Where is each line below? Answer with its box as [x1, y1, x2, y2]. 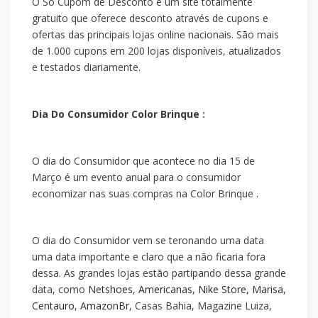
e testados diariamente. [32, 60, 141, 74]
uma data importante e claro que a [32, 250, 195, 263]
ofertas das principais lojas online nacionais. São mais [32, 28, 279, 41]
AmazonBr [80, 299, 129, 312]
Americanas [138, 283, 192, 296]
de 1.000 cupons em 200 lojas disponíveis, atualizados [32, 44, 281, 57]
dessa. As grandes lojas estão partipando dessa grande [32, 266, 286, 280]
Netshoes [88, 283, 133, 296]
